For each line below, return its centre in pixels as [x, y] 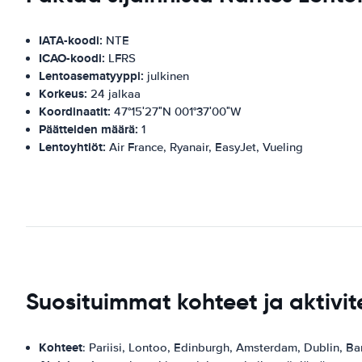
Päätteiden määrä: [88, 129]
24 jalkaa [114, 93]
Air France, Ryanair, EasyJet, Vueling [204, 147]
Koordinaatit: [75, 111]
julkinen [166, 76]
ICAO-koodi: [72, 58]
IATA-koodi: [71, 40]
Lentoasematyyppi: [91, 76]
